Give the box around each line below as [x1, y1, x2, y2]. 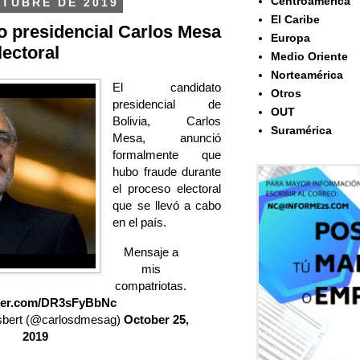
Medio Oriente [270, 50, 348, 63]
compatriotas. [115, 278, 187, 292]
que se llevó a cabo [112, 198, 221, 213]
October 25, [123, 312, 189, 326]
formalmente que [112, 148, 221, 162]
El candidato [112, 80, 221, 95]
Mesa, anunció [112, 131, 221, 145]
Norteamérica [270, 68, 343, 82]
